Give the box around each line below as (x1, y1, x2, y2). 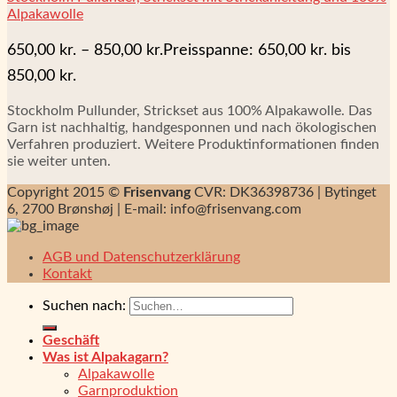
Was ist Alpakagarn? (43, 350, 168, 365)
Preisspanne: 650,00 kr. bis (163, 43, 351, 58)
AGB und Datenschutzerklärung (43, 250, 240, 265)
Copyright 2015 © (7, 185, 123, 200)
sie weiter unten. (7, 154, 111, 169)
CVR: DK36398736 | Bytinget (191, 185, 377, 200)
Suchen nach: (43, 299, 126, 314)
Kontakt (43, 267, 92, 282)
